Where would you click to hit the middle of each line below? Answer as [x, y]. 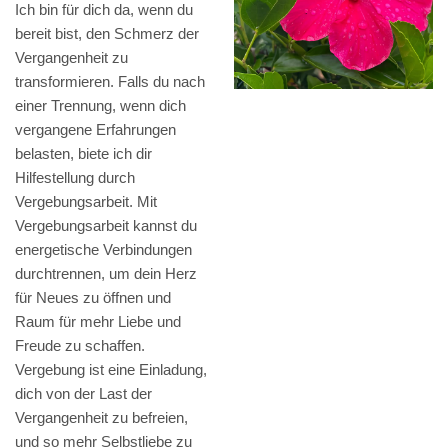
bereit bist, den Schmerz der [107, 34]
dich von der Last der [83, 394]
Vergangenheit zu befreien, [101, 418]
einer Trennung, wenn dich [100, 106]
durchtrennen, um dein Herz [106, 274]
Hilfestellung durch [75, 178]
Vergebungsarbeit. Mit [86, 202]
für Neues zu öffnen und [93, 298]
